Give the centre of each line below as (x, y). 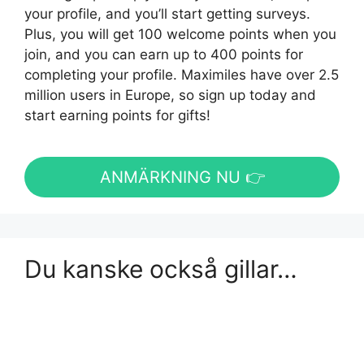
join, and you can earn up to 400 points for (164, 54)
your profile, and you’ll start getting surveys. (167, 13)
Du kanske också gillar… (161, 269)
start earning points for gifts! (117, 115)
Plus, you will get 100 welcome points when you (180, 34)
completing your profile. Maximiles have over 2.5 (182, 74)
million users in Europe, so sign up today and (170, 95)
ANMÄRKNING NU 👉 (182, 177)
